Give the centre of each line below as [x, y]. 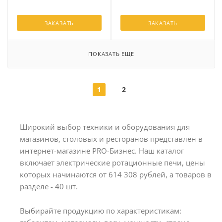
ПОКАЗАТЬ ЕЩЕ [111, 54]
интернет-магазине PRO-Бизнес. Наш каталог [102, 151]
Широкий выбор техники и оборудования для [105, 127]
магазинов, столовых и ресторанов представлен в [111, 139]
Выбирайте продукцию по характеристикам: [101, 210]
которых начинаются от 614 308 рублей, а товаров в [116, 174]
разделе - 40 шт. [49, 186]
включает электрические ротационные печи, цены [112, 163]
